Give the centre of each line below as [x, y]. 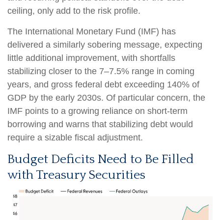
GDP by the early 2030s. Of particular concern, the [106, 97]
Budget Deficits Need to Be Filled [101, 159]
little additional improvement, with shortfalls [91, 58]
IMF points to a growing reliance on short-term [97, 111]
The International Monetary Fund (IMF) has [92, 31]
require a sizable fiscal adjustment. [75, 137]
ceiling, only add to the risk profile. [74, 11]
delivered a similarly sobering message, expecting [105, 44]
